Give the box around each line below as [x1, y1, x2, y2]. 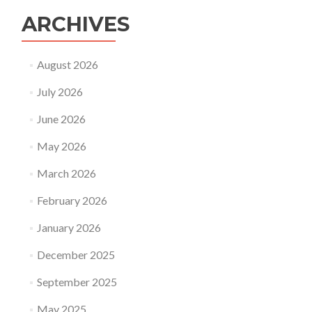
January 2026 [36, 221, 101, 234]
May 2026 [36, 139, 86, 153]
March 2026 [36, 166, 96, 180]
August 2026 [36, 58, 98, 71]
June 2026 [36, 112, 86, 125]
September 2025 [36, 275, 117, 288]
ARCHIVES [22, 12, 130, 36]
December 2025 [36, 248, 115, 261]
